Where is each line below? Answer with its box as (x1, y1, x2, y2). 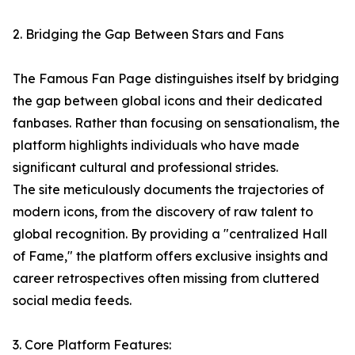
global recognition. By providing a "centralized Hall (13, 226, 327, 242)
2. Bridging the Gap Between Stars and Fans (13, 26, 284, 42)
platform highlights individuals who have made (13, 137, 300, 153)
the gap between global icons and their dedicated (13, 93, 323, 109)
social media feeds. (13, 292, 132, 308)
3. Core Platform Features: (13, 337, 171, 353)
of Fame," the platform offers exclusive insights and (13, 248, 328, 264)
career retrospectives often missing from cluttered (13, 270, 319, 286)
